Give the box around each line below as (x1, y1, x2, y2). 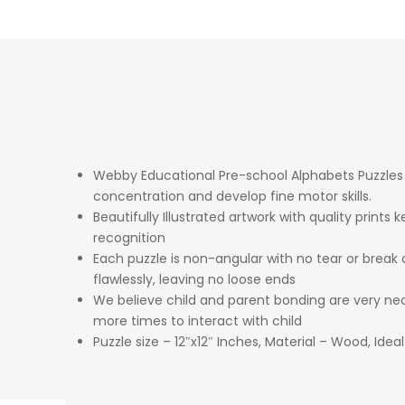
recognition (93, 228, 165, 247)
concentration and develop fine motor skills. (93, 186, 372, 205)
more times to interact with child (93, 311, 302, 330)
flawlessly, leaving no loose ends (93, 269, 296, 288)
